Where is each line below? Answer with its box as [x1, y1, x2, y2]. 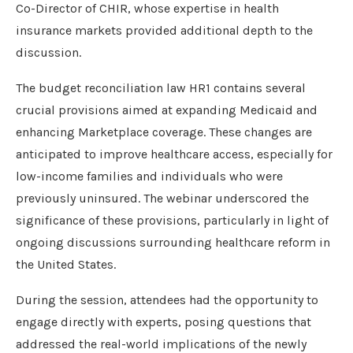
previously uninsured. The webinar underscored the [16, 191, 309, 206]
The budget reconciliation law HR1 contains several [16, 80, 306, 96]
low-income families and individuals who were [16, 169, 283, 184]
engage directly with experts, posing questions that [16, 314, 311, 330]
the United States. [16, 257, 116, 273]
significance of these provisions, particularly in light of [16, 213, 329, 229]
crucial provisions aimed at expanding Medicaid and [16, 102, 318, 118]
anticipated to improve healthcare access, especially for [16, 147, 333, 162]
